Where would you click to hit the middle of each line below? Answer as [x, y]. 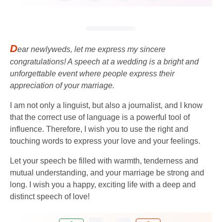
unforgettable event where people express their [92, 73]
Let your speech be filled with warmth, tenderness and [104, 161]
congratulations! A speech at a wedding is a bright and [104, 61]
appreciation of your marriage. [62, 85]
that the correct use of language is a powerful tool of [100, 117]
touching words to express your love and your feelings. [105, 141]
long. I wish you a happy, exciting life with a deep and [103, 184]
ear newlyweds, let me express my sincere [91, 49]
